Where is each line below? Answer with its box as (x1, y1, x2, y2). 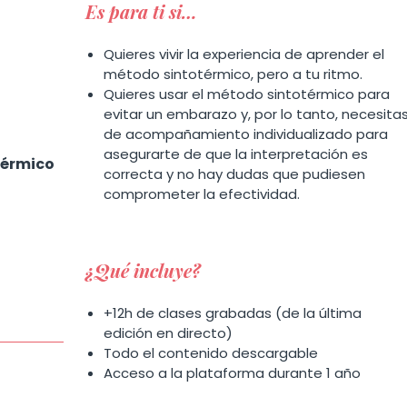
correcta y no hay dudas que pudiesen (103, 164, 365, 184)
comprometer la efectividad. (103, 184, 300, 203)
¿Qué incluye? (84, 258, 201, 283)
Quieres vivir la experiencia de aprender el (103, 45, 384, 64)
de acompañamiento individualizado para (103, 124, 388, 144)
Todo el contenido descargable (103, 343, 318, 362)
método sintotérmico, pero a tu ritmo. (103, 65, 362, 84)
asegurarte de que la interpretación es (103, 144, 368, 164)
